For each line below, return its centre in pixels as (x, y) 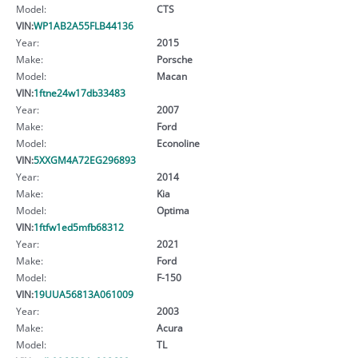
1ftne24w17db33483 (80, 92)
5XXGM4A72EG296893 (85, 159)
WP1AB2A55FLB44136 (84, 25)
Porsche (174, 59)
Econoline (178, 143)
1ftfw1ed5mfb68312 (79, 227)
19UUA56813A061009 (84, 294)
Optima (173, 210)
